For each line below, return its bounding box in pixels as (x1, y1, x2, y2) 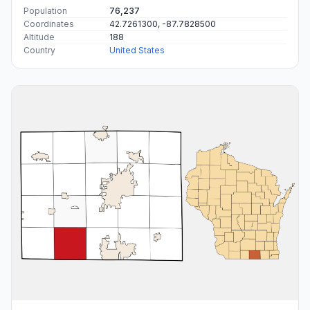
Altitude (24, 31, 55, 42)
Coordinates (24, 18, 74, 29)
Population (24, 5, 67, 16)
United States (109, 44, 165, 55)
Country (24, 44, 55, 55)
